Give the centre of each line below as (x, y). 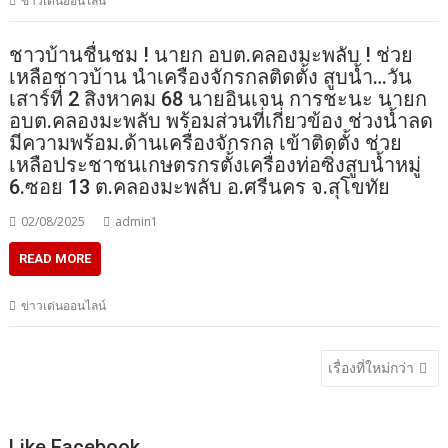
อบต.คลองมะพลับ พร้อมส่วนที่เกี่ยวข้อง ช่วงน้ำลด (221, 121)
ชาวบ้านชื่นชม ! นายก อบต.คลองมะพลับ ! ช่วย (211, 55)
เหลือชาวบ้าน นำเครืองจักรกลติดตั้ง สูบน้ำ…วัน (211, 77)
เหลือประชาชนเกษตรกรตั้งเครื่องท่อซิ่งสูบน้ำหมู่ (215, 165)
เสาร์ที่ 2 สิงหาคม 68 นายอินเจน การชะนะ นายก (218, 99)
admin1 (137, 222)
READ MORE (55, 259)
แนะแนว (65, 365)
